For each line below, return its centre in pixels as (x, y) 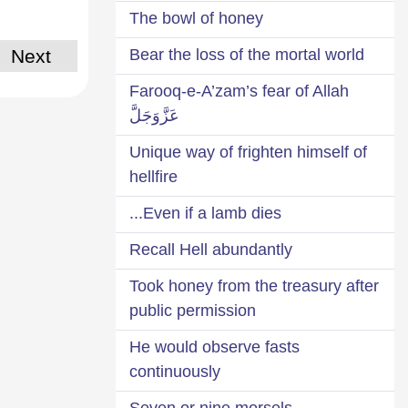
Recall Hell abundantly (211, 249)
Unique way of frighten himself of (248, 152)
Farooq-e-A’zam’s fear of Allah (239, 91)
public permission (193, 310)
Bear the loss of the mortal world (247, 54)
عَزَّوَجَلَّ (154, 115)
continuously (175, 371)
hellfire (153, 176)
